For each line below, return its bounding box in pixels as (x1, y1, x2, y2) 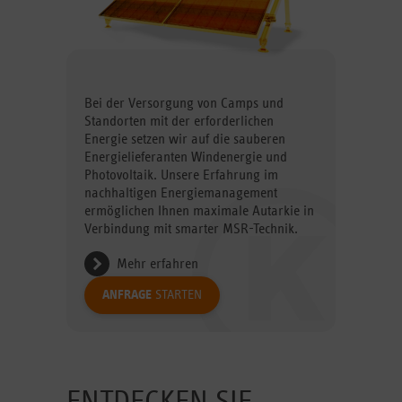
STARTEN (152, 288, 202, 301)
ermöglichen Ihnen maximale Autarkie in (84, 204, 314, 218)
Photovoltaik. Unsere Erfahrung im (84, 168, 278, 182)
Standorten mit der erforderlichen (84, 114, 274, 128)
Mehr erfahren (117, 257, 198, 271)
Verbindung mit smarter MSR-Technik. (84, 222, 298, 236)
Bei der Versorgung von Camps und (84, 96, 284, 110)
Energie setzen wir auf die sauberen (84, 132, 285, 146)
